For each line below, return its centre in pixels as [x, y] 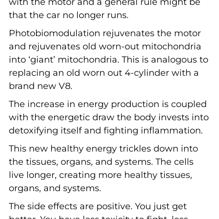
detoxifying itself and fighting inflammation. [106, 130]
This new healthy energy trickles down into [103, 148]
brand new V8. [40, 86]
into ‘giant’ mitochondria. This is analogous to [108, 59]
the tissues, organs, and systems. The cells [101, 162]
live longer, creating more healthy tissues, [100, 175]
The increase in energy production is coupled [108, 104]
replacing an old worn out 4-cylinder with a [104, 73]
